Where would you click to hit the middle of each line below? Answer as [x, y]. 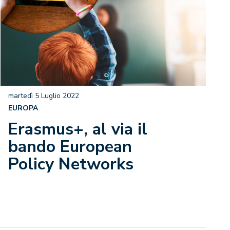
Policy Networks [71, 164]
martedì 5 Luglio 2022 [44, 96]
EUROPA [23, 108]
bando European [70, 147]
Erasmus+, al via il [78, 129]
